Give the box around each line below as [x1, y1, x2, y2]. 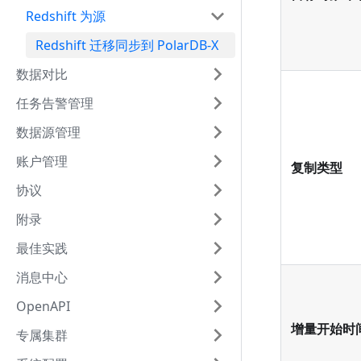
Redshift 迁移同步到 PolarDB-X [35, 36, 218, 54]
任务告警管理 [16, 94, 93, 112]
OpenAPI [16, 297, 70, 315]
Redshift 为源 [26, 7, 106, 25]
